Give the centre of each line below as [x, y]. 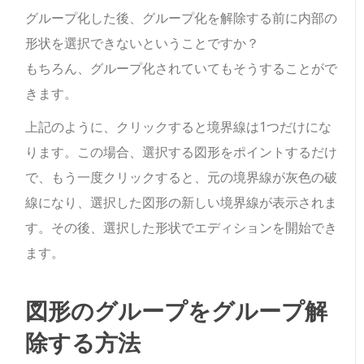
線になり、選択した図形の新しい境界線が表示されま [182, 202]
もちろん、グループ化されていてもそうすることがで [182, 68]
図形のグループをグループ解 [177, 310]
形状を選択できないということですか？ [143, 43]
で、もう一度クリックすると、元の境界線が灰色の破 [182, 177]
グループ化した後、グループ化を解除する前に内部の [182, 17]
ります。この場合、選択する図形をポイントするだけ [182, 152]
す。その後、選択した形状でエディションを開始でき [182, 227]
